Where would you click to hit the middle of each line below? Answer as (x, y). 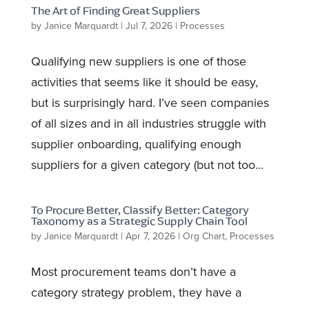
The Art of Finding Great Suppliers (115, 10)
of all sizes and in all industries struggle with (148, 123)
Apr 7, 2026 (150, 236)
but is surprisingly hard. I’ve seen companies (150, 103)
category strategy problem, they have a (136, 292)
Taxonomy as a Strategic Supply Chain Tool (139, 221)
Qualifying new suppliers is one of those (138, 61)
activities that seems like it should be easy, (144, 82)
